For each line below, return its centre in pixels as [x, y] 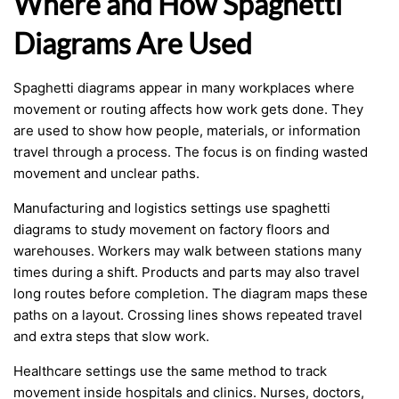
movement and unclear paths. [106, 173]
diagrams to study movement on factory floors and [171, 229]
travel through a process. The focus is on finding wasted [191, 152]
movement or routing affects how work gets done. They [188, 109]
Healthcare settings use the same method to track [170, 371]
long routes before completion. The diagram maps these [191, 293]
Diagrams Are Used [133, 43]
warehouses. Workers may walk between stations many [187, 251]
